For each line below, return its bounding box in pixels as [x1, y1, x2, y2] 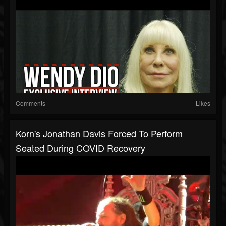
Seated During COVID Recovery [16, 141, 145, 155]
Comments [16, 99, 45, 108]
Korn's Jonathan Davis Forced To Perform [16, 127, 183, 140]
